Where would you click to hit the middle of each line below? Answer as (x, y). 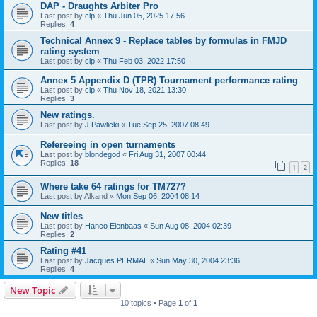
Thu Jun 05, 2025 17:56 (144, 15)
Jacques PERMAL (116, 260)
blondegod (103, 154)
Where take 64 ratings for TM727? (113, 186)
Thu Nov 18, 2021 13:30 (145, 90)
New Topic (33, 290)
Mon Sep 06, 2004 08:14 (158, 196)
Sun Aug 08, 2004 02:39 (191, 225)
